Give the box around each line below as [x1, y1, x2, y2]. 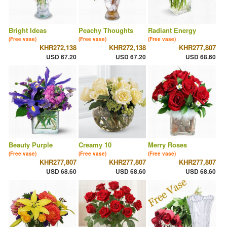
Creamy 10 [78, 140, 111, 150]
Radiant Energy [148, 25, 197, 35]
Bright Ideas [9, 25, 47, 35]
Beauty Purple [9, 140, 53, 150]
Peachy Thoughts [78, 25, 133, 35]
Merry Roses [148, 140, 187, 150]
